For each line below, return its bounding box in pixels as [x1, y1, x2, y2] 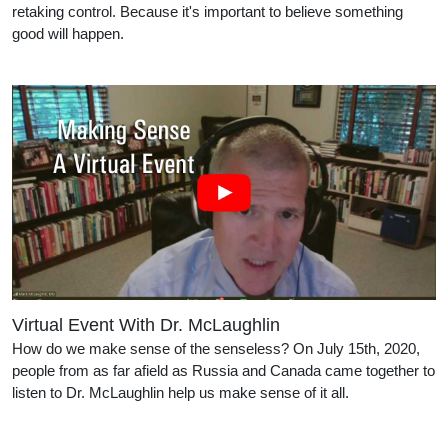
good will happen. [12, 24, 280, 42]
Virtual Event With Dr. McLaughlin [12, 315, 280, 336]
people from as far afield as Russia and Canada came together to [12, 362, 435, 380]
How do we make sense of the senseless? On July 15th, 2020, [12, 340, 420, 358]
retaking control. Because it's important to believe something [12, 2, 403, 20]
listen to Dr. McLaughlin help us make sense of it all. [12, 384, 349, 402]
